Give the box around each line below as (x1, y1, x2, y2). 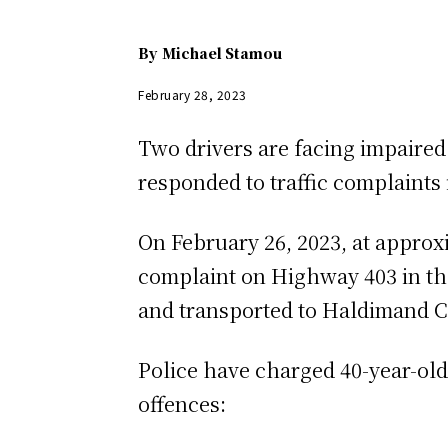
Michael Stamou (162, 43, 282, 64)
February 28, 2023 (138, 86, 247, 104)
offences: (138, 389, 226, 419)
